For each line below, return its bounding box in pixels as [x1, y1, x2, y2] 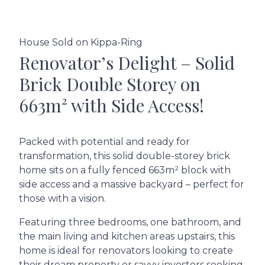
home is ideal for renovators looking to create [19, 244, 233, 256]
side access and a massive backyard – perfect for [19, 178, 244, 190]
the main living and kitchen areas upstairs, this [19, 230, 235, 242]
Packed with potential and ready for [19, 135, 190, 147]
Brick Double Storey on [19, 72, 201, 96]
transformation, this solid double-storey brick [19, 150, 230, 161]
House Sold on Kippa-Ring [19, 36, 143, 48]
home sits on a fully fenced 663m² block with [19, 164, 231, 176]
